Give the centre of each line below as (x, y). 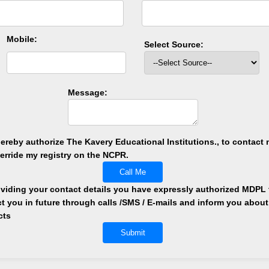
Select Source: (174, 44)
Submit (133, 233)
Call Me (133, 172)
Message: (87, 92)
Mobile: (22, 39)
